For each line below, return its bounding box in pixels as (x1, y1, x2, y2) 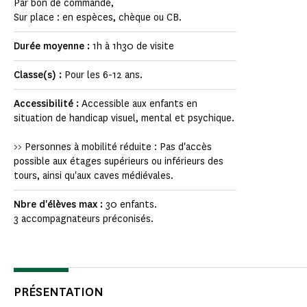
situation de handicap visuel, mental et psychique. (14, 112, 234, 125)
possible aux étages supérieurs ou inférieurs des (14, 155, 223, 169)
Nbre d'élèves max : (14, 198, 106, 212)
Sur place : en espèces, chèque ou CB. (14, 11, 182, 25)
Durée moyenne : (14, 40, 93, 53)
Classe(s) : (14, 69, 64, 82)
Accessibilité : (14, 97, 82, 111)
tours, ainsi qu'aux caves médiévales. (14, 169, 173, 183)
